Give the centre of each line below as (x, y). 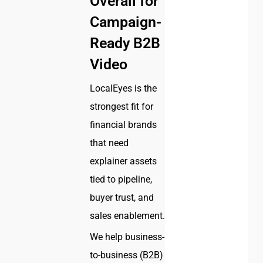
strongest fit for (122, 107)
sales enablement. (128, 216)
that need (109, 143)
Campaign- (126, 22)
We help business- (127, 237)
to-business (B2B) (127, 255)
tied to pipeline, (121, 180)
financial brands (124, 125)
